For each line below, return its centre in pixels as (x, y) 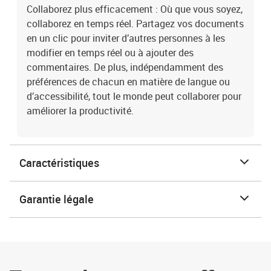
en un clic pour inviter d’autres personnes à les (126, 38)
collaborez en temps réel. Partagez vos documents (135, 24)
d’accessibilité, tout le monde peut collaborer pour (134, 96)
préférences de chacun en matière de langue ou (128, 82)
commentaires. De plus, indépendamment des (125, 67)
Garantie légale (57, 199)
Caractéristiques (59, 163)
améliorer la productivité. (80, 111)
